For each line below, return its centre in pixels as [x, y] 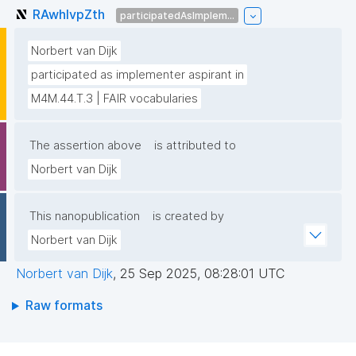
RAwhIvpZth [69, 14]
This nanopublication [85, 217]
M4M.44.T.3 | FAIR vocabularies [114, 99]
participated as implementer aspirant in [137, 75]
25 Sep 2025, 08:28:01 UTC [202, 274]
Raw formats [64, 306]
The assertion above [85, 146]
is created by [188, 217]
